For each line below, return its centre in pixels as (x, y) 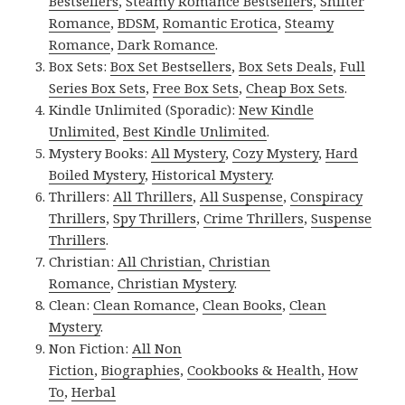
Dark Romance (167, 44)
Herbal (94, 391)
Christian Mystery (176, 283)
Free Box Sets (196, 87)
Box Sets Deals (286, 66)
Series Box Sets (98, 87)
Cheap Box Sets (296, 87)
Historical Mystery (212, 174)
